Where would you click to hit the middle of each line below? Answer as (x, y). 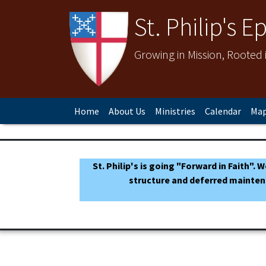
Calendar (223, 111)
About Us (127, 111)
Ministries (175, 111)
